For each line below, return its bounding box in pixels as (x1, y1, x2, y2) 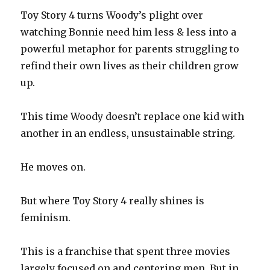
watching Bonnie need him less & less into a (20, 26, 237, 39)
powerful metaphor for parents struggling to (20, 43, 240, 55)
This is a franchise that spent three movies (20, 245, 231, 258)
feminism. (20, 212, 71, 224)
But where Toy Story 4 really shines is (20, 195, 205, 207)
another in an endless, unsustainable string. (20, 127, 236, 140)
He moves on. (20, 161, 86, 174)
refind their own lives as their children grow (20, 60, 239, 72)
